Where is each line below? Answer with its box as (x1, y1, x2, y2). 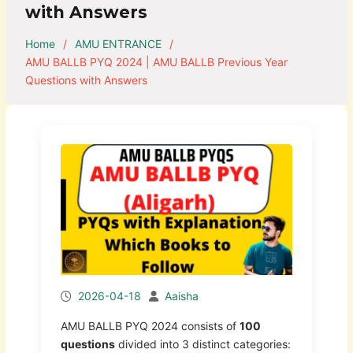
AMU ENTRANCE (74, 36, 162, 50)
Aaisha (164, 288, 199, 303)
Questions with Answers (24, 72, 147, 87)
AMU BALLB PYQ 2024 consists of (60, 318, 240, 333)
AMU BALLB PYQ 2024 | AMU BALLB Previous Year (24, 54, 288, 69)
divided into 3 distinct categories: (114, 336, 291, 351)
